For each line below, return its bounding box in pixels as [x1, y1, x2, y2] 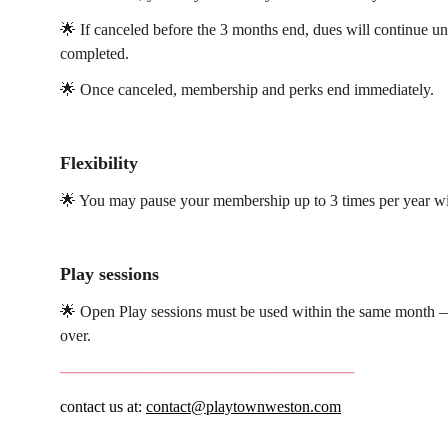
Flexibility [60, 153, 138, 173]
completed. [60, 45, 129, 62]
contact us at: [60, 398, 146, 415]
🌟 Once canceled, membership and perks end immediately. [60, 81, 434, 98]
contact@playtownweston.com [146, 398, 341, 415]
